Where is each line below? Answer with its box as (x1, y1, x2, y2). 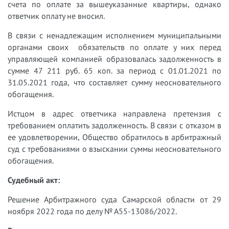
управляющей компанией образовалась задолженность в (8, 53, 221, 64)
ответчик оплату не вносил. (8, 10, 105, 21)
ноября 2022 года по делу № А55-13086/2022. (8, 205, 177, 216)
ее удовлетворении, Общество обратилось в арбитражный (8, 131, 221, 142)
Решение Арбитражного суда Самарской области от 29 (8, 194, 221, 204)
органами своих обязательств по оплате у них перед (8, 41, 221, 52)
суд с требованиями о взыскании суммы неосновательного (8, 143, 221, 154)
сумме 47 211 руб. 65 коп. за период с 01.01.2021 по (8, 65, 221, 76)
